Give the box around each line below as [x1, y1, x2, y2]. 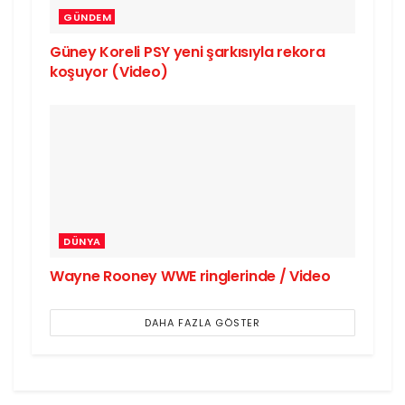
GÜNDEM [63, 10, 111, 25]
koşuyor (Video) [50, 61, 168, 83]
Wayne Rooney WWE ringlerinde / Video [50, 266, 331, 287]
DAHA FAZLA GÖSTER [145, 316, 260, 331]
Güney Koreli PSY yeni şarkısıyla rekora [50, 42, 325, 63]
